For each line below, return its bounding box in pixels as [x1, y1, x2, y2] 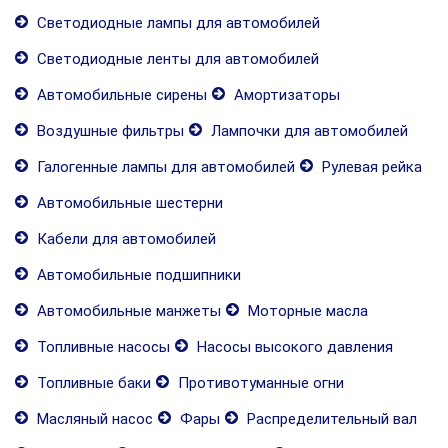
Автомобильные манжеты [33, 302, 221, 320]
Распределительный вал [243, 410, 417, 428]
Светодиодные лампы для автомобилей [33, 14, 320, 32]
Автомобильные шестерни [33, 194, 223, 212]
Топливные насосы [33, 338, 170, 356]
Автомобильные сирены [33, 86, 207, 104]
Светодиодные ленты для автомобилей [33, 50, 319, 68]
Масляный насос [33, 410, 153, 428]
